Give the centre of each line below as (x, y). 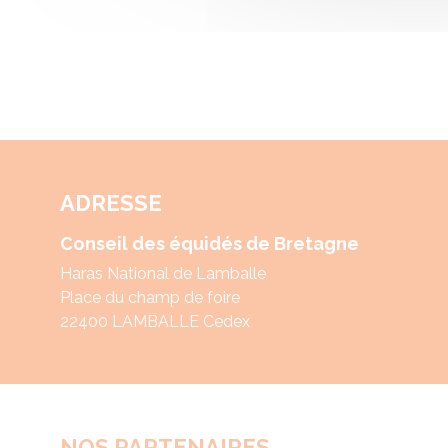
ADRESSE (111, 202)
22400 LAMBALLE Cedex (155, 321)
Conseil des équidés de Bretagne (209, 243)
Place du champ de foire (150, 297)
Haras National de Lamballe (163, 273)
